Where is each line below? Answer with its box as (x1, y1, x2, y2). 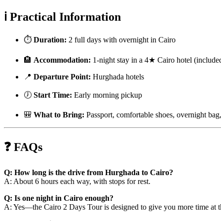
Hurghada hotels (91, 72, 144, 81)
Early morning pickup (72, 90, 142, 99)
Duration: (34, 35, 67, 44)
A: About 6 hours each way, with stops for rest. (4, 177, 150, 185)
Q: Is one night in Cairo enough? (4, 193, 113, 202)
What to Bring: (34, 110, 84, 119)
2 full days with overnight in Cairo (67, 35, 176, 44)
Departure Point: (34, 72, 91, 81)
